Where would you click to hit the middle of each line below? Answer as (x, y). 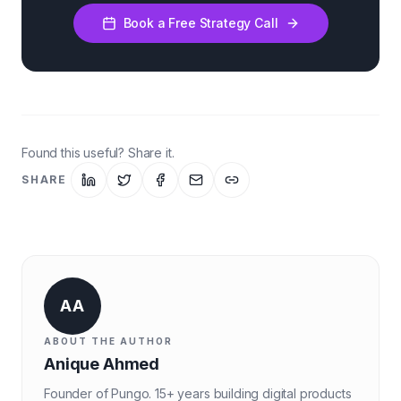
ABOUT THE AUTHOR (108, 341)
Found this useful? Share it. (98, 153)
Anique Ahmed (102, 364)
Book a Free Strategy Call (200, 23)
